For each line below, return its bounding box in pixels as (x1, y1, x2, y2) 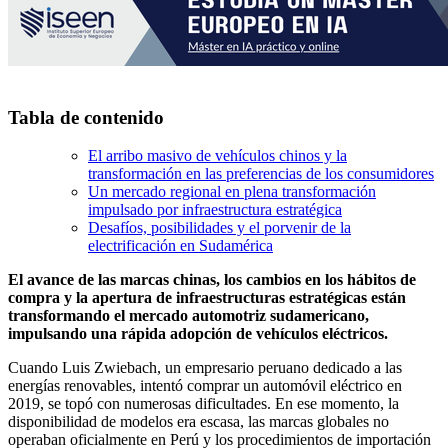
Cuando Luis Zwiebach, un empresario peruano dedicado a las (8, 359, 402, 377)
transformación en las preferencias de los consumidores (88, 165, 434, 183)
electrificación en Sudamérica (88, 237, 273, 255)
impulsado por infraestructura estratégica (88, 201, 342, 219)
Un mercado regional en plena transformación (88, 183, 376, 201)
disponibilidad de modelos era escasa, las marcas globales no (8, 413, 389, 431)
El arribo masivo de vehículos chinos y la (88, 147, 347, 165)
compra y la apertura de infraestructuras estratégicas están (8, 289, 406, 307)
